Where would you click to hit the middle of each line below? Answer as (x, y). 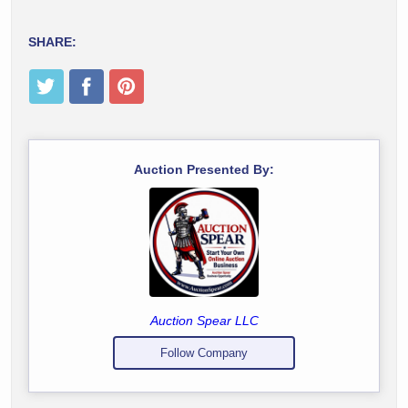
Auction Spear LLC (204, 320)
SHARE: (52, 41)
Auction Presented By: (204, 169)
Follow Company (204, 352)
